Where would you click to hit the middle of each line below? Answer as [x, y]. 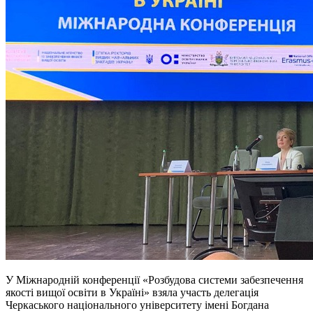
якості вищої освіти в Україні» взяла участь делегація [132, 293]
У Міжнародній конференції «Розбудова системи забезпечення [154, 280]
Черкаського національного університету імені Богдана [137, 305]
